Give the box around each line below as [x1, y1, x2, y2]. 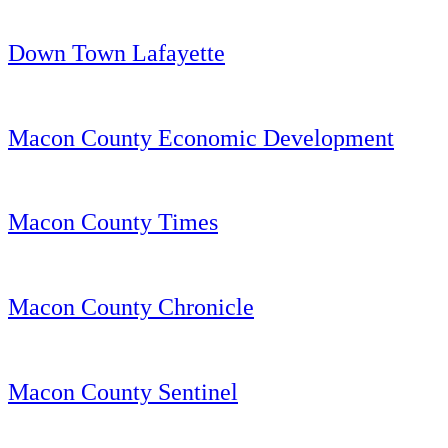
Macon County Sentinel [8, 379, 238, 406]
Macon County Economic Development [8, 124, 394, 151]
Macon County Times [8, 209, 218, 236]
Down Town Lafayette [8, 39, 225, 66]
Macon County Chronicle [8, 294, 254, 321]
